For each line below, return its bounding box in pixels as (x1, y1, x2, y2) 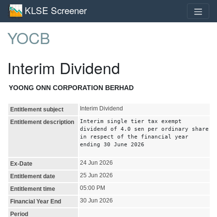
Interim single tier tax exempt (80, 118, 182, 124)
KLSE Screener (25, 3, 87, 16)
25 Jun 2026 (80, 171, 113, 179)
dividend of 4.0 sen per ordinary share (80, 125, 209, 132)
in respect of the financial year (80, 133, 188, 139)
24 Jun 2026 (80, 159, 113, 166)
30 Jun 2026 (80, 197, 113, 204)
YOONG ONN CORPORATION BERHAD (9, 83, 134, 92)
